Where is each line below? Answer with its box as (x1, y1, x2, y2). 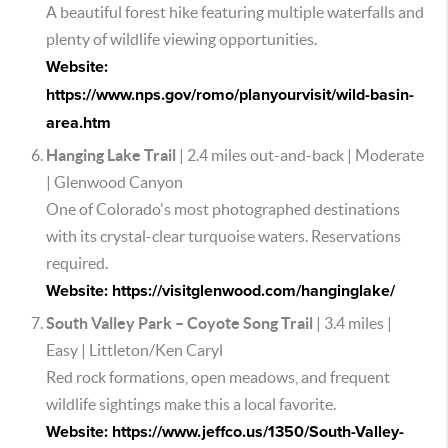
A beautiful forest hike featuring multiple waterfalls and (46, 3, 424, 21)
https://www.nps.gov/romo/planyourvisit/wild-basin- (46, 85, 414, 105)
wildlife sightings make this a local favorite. (46, 395, 336, 413)
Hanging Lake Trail (46, 146, 176, 164)
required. (46, 254, 108, 272)
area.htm (46, 113, 111, 133)
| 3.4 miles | (313, 314, 392, 332)
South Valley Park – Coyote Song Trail (46, 314, 313, 332)
